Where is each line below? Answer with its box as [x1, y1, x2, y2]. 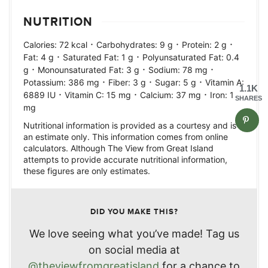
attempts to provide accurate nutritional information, [23, 154, 227, 165]
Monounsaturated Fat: [38, 65, 126, 75]
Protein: [182, 39, 214, 50]
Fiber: [108, 77, 133, 87]
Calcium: [140, 90, 176, 100]
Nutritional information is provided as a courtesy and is [23, 120, 236, 130]
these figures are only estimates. [23, 166, 150, 176]
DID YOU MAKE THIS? [90, 206, 178, 217]
